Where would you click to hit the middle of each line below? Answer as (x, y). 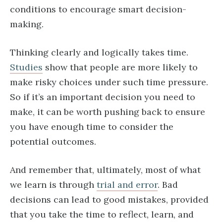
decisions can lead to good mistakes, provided (109, 199)
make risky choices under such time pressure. (109, 82)
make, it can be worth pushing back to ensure (108, 112)
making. (27, 24)
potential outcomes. (53, 141)
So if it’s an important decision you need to (103, 97)
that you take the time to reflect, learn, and (102, 214)
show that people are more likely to (120, 67)
